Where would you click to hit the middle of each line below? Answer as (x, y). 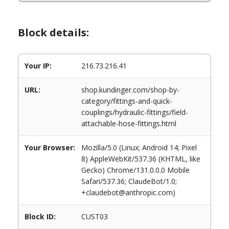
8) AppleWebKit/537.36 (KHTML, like (141, 159)
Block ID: (40, 216)
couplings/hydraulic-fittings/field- (135, 112)
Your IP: (38, 66)
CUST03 (95, 216)
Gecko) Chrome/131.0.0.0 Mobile (135, 170)
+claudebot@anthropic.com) (128, 192)
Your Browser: (50, 147)
